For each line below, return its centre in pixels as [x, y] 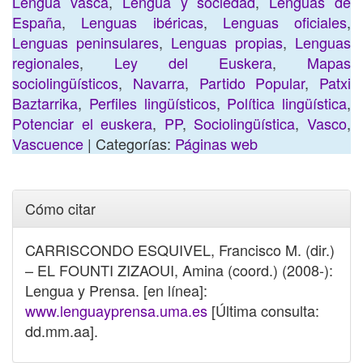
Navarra [158, 83]
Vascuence [48, 143]
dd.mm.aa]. [62, 331]
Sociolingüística [245, 123]
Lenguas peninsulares [85, 42]
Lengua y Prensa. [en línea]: [116, 290]
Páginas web [216, 143]
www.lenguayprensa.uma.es [116, 310]
